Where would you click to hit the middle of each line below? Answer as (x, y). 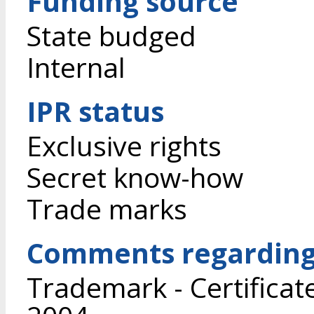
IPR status (95, 111)
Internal (76, 67)
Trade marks (107, 209)
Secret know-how (135, 177)
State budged (111, 35)
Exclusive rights (124, 145)
